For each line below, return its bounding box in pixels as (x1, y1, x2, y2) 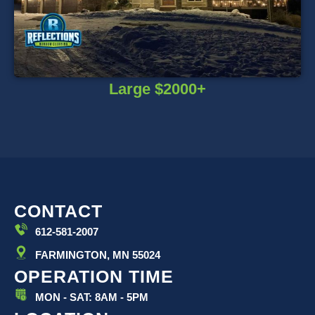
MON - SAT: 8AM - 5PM (35, 291, 148, 303)
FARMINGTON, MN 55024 (35, 249, 160, 261)
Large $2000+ (109, 79, 206, 98)
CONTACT (14, 201, 103, 221)
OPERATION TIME (14, 266, 174, 286)
